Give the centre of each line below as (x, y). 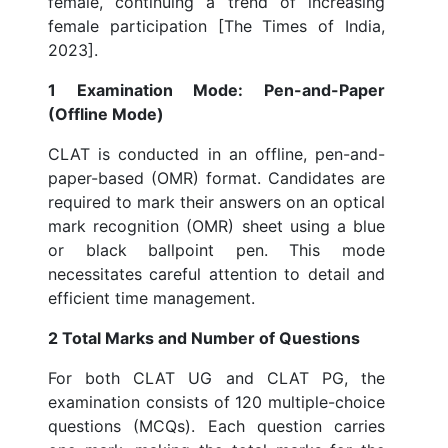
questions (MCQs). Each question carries (216, 426)
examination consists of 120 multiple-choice (216, 402)
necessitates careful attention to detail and (216, 274)
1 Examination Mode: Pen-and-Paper (216, 90)
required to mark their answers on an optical (216, 202)
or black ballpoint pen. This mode (216, 250)
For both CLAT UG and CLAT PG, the (216, 378)
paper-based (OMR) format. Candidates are (216, 178)
